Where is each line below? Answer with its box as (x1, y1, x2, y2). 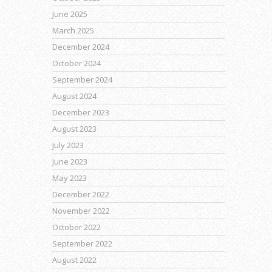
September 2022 (52, 238, 112, 249)
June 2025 (52, 8, 87, 19)
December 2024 (52, 41, 109, 52)
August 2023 (52, 123, 97, 134)
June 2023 (52, 156, 87, 167)
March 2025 (52, 25, 94, 36)
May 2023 (52, 172, 87, 183)
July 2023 (52, 140, 84, 151)
